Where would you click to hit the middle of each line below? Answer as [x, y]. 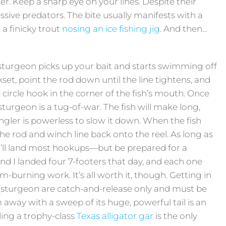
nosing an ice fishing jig [111, 29]
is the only [176, 216]
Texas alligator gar [115, 216]
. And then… [184, 29]
